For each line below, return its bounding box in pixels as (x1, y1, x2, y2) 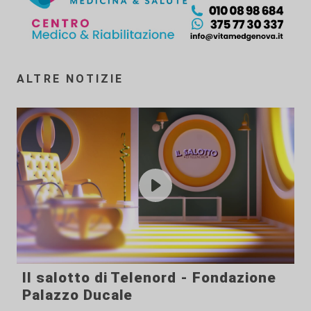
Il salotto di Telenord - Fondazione (22, 269, 276, 286)
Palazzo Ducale (22, 286, 133, 303)
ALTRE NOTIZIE (17, 72, 124, 85)
